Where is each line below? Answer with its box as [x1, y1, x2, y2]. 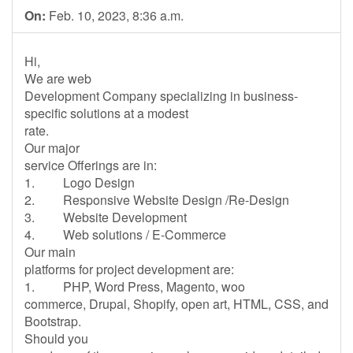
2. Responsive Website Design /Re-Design [24, 191, 289, 209]
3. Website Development [24, 208, 187, 226]
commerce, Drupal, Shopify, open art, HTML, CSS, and [24, 295, 329, 313]
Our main [24, 243, 76, 261]
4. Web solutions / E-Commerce [24, 225, 226, 243]
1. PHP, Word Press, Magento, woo [24, 277, 245, 295]
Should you [24, 329, 88, 347]
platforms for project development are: [24, 260, 259, 278]
